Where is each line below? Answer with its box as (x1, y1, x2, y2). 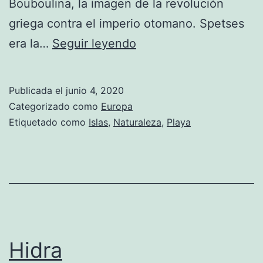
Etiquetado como (9, 116, 89, 128)
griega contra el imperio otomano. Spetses (9, 16, 244, 31)
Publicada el (9, 84, 66, 96)
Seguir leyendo (52, 36, 136, 50)
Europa (101, 100, 133, 112)
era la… (9, 36, 52, 50)
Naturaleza (113, 116, 161, 128)
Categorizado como (9, 100, 101, 112)
